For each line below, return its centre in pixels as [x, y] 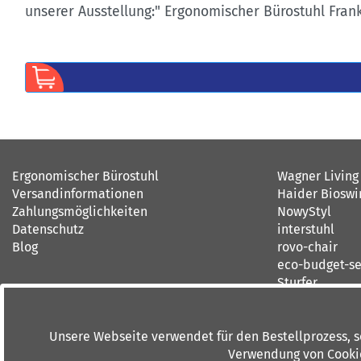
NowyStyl [304, 212]
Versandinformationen [78, 194]
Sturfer [297, 282]
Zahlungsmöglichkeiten [80, 212]
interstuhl [305, 229]
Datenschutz [48, 229]
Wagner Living [317, 176]
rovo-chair [307, 247]
